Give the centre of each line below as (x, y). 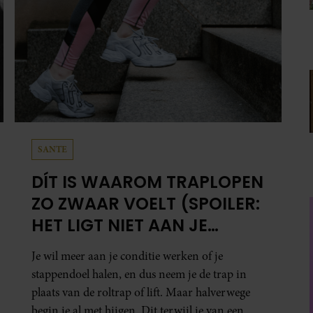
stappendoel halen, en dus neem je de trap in (139, 275)
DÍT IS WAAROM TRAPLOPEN (148, 182)
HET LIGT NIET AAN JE (120, 226)
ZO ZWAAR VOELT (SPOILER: (146, 204)
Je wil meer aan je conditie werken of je (128, 256)
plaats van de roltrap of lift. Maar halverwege (141, 293)
